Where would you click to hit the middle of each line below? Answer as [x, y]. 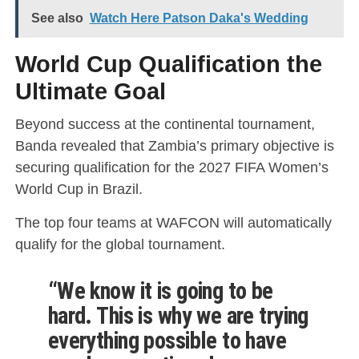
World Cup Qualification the [168, 65]
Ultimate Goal [90, 92]
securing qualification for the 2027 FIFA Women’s [171, 167]
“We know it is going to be [160, 291]
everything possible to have [167, 341]
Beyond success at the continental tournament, [165, 124]
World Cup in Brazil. [79, 189]
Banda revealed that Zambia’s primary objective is [174, 146]
